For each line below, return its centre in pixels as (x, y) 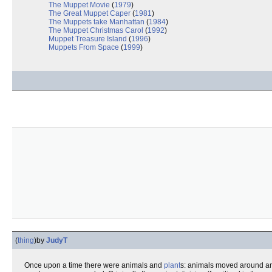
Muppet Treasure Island (88, 39)
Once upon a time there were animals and (94, 265)
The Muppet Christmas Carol (96, 30)
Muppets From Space (84, 47)
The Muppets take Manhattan (97, 22)
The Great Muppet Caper (90, 13)
